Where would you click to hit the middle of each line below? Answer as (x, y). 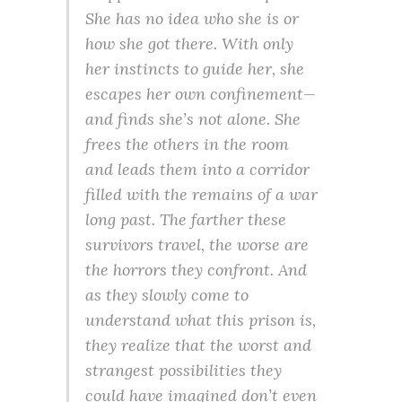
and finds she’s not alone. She (193, 119)
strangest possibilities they (184, 371)
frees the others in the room (187, 144)
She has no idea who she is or (192, 19)
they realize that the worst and (198, 345)
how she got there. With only (189, 44)
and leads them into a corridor (197, 170)
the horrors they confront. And (196, 270)
